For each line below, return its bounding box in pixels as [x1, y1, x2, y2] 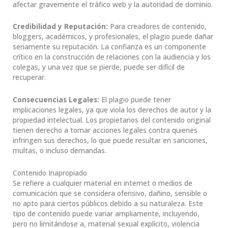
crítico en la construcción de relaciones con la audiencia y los [13, 52, 211, 62]
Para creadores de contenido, [110, 21, 207, 32]
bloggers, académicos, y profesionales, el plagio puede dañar [13, 32, 213, 42]
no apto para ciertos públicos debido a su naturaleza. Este [13, 198, 203, 209]
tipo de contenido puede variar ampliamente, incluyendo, [13, 209, 199, 219]
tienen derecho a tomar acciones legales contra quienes [13, 125, 197, 135]
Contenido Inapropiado [13, 168, 87, 178]
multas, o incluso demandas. [13, 146, 106, 156]
